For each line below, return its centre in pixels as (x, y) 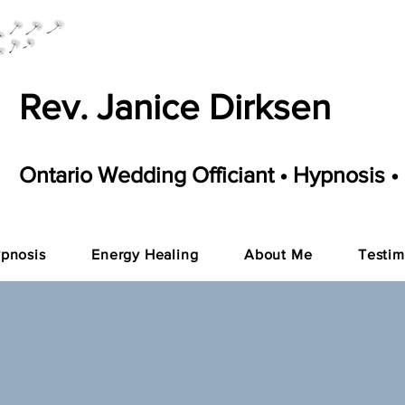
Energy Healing (145, 254)
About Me (278, 254)
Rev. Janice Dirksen (175, 107)
